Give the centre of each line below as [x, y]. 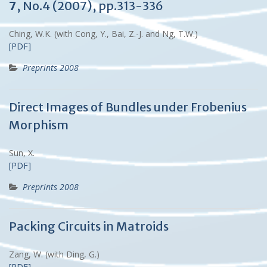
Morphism [39, 125]
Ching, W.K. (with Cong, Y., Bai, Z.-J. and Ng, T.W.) [106, 33]
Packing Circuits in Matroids [89, 226]
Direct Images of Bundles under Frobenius [128, 107]
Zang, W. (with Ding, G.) [57, 254]
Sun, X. [24, 153]
